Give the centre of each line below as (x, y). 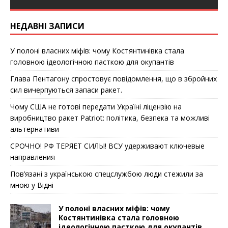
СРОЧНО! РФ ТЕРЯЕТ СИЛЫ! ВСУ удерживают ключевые (107, 146)
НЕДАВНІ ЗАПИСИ (47, 26)
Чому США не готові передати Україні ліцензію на (96, 106)
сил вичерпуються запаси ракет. (66, 90)
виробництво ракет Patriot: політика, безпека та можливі (110, 118)
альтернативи (35, 129)
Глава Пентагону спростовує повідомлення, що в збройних (113, 78)
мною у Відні (32, 185)
